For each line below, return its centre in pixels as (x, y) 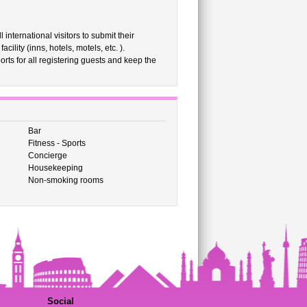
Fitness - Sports (57, 143)
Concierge (47, 156)
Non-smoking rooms (65, 180)
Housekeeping (55, 168)
